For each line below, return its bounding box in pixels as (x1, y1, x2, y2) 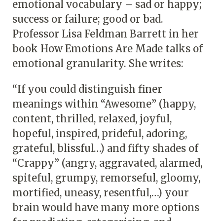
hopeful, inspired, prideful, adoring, (12, 127, 187, 140)
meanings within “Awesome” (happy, (12, 97, 196, 110)
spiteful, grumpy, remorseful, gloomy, (12, 171, 200, 184)
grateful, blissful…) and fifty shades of (12, 142, 198, 154)
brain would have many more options (12, 201, 199, 214)
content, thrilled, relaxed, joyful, (12, 112, 172, 125)
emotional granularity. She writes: (12, 57, 184, 70)
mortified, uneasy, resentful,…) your (12, 186, 189, 199)
